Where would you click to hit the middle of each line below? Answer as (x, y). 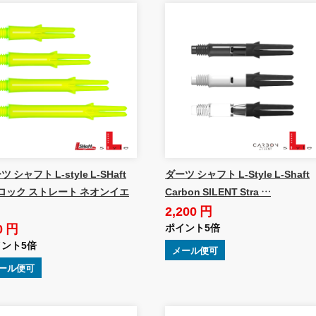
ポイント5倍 (192, 227)
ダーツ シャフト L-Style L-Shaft (237, 173)
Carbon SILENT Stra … (218, 191)
